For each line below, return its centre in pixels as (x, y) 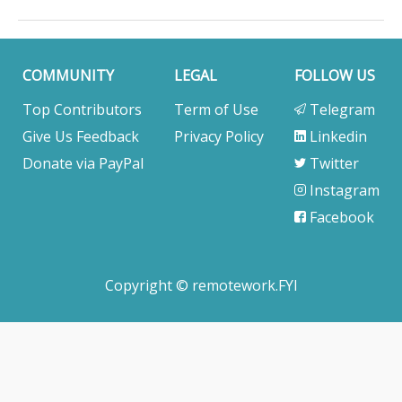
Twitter (332, 163)
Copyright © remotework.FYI (201, 285)
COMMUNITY (68, 75)
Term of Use (216, 109)
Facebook (340, 217)
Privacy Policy (219, 136)
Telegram (341, 109)
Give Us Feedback (81, 136)
